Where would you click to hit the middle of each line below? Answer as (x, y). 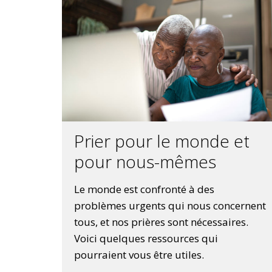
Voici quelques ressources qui (146, 239)
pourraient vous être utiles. (139, 255)
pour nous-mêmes (145, 162)
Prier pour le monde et (162, 141)
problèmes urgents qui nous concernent (170, 206)
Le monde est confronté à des (144, 189)
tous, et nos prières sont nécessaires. (161, 222)
